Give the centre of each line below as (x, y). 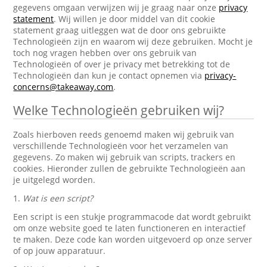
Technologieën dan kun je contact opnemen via (109, 75)
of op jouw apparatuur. (60, 251)
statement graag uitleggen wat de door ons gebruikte (120, 30)
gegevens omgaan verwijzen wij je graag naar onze (116, 7)
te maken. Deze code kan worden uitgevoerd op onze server (133, 239)
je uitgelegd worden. (55, 180)
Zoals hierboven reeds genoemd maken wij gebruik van (124, 134)
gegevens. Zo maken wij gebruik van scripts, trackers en (125, 157)
